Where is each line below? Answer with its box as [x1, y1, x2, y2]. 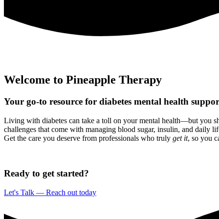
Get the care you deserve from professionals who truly [4, 133, 173, 142]
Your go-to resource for [4, 96, 97, 107]
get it [173, 133, 188, 142]
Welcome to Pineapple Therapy [4, 73, 162, 87]
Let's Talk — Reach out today [4, 188, 96, 197]
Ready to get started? [4, 168, 89, 179]
